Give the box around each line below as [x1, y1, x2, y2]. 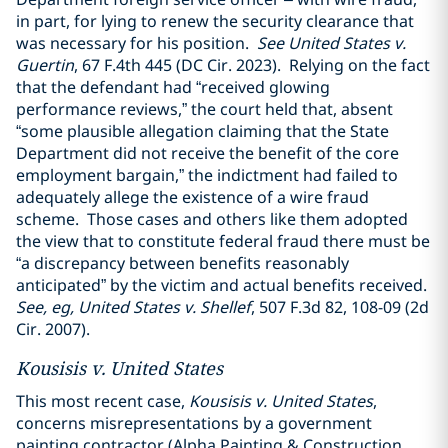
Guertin [16, 54, 74, 76]
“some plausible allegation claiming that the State [16, 120, 389, 142]
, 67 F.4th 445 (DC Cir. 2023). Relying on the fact [74, 54, 430, 76]
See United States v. [257, 32, 406, 54]
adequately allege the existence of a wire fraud [16, 186, 369, 208]
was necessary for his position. [16, 32, 257, 54]
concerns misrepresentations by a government [16, 412, 372, 434]
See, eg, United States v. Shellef [16, 296, 251, 318]
